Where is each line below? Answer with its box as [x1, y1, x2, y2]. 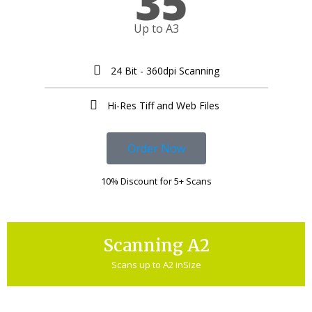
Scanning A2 [102, 235, 210, 257]
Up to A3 [133, 21, 179, 37]
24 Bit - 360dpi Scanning [110, 64, 219, 78]
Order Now [127, 141, 185, 157]
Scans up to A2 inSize [111, 258, 201, 272]
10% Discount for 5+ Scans [100, 175, 212, 188]
